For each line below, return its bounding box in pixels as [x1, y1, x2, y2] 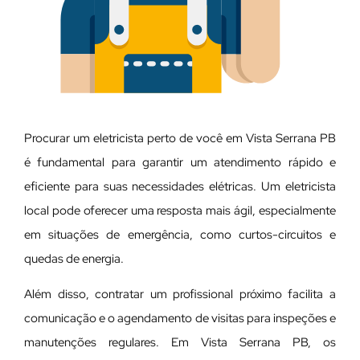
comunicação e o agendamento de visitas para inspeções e [24, 310, 336, 327]
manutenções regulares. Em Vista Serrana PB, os [24, 334, 336, 351]
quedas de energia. [24, 251, 124, 268]
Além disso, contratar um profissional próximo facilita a [24, 286, 336, 303]
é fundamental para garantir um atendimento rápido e [24, 154, 336, 171]
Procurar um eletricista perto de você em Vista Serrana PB [24, 130, 336, 147]
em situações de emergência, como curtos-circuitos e [24, 227, 336, 243]
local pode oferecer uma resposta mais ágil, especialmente [24, 202, 336, 219]
